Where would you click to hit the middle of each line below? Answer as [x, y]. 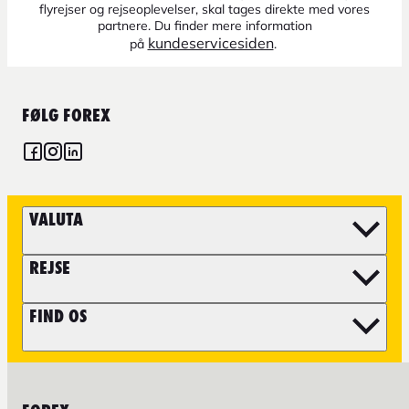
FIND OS [58, 316]
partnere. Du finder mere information [204, 25]
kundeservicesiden [210, 42]
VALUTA [56, 219]
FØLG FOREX [66, 115]
